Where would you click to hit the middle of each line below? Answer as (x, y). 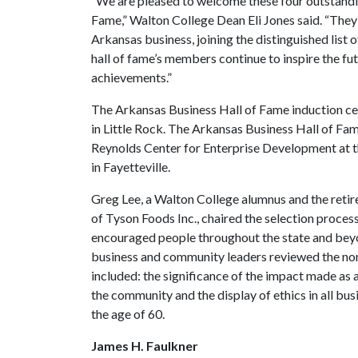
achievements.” (131, 77)
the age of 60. (128, 314)
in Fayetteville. (131, 167)
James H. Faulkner (145, 346)
